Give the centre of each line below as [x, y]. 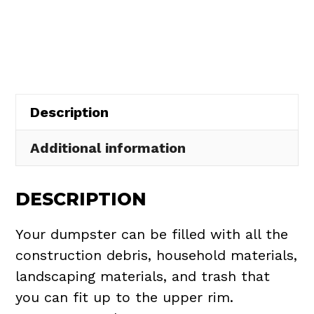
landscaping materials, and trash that [143, 277]
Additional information [108, 148]
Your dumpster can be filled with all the [152, 234]
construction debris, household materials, [157, 255]
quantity [44, 104]
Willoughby [53, 62]
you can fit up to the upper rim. [125, 298]
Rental [38, 20]
